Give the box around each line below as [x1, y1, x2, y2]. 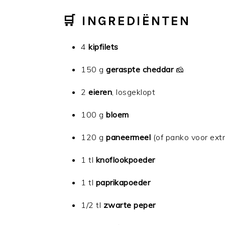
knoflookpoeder [95, 155, 155, 165]
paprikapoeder [95, 177, 150, 187]
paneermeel [106, 132, 151, 142]
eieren [88, 87, 112, 97]
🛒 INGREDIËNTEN [62, 13, 190, 29]
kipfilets [88, 42, 119, 52]
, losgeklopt [112, 87, 155, 97]
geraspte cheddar [106, 64, 173, 74]
